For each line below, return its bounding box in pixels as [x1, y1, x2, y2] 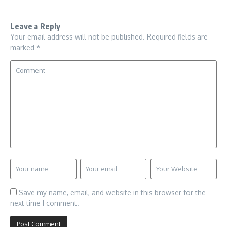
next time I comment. [10, 199, 79, 208]
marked [10, 43, 36, 52]
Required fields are [147, 32, 208, 42]
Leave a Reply [10, 21, 61, 32]
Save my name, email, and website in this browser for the [19, 188, 206, 197]
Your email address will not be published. [10, 32, 145, 42]
